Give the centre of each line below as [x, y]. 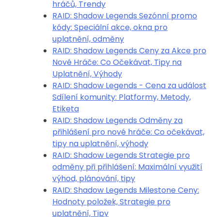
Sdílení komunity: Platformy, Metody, [122, 97]
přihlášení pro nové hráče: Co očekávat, [128, 132]
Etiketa [66, 109]
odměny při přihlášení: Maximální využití [127, 167]
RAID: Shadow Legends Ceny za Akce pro [129, 51]
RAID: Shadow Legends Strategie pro [121, 155]
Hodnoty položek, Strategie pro [111, 202]
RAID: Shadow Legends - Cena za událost [129, 85]
